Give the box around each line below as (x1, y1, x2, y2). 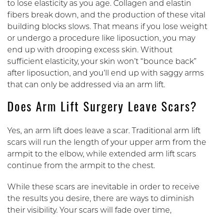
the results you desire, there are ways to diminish (7, 195, 194, 203)
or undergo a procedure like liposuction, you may (7, 34, 195, 43)
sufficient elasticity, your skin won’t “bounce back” (7, 58, 197, 66)
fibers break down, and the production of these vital (7, 11, 205, 19)
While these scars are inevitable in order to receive (7, 183, 200, 191)
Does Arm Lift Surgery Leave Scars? (7, 102, 197, 114)
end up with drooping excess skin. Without (7, 46, 172, 54)
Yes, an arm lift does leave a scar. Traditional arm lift (7, 127, 201, 135)
